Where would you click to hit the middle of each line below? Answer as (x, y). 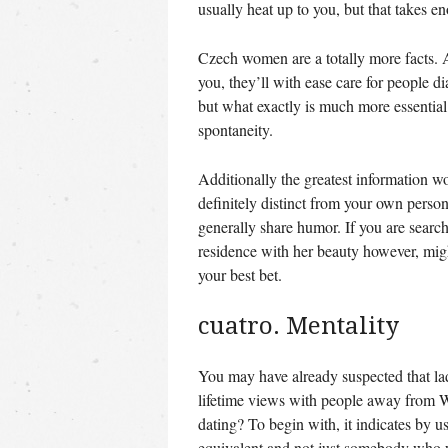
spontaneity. (235, 130)
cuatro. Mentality (298, 326)
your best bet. (239, 275)
